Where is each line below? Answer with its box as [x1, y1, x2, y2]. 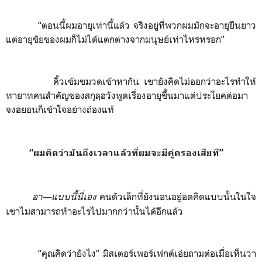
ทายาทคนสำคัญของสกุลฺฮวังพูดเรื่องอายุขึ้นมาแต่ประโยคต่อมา [6, 89, 248, 101]
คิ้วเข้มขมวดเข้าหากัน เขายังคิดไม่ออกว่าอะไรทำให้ [53, 75, 257, 87]
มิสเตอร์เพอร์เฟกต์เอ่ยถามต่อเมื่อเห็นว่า [99, 247, 257, 259]
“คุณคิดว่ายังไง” [38, 247, 100, 259]
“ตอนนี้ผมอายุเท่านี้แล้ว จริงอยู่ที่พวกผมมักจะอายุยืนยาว [38, 19, 257, 31]
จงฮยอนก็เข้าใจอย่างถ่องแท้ [6, 104, 114, 115]
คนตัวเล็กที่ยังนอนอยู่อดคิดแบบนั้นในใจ [99, 191, 257, 202]
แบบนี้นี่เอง [51, 191, 100, 202]
